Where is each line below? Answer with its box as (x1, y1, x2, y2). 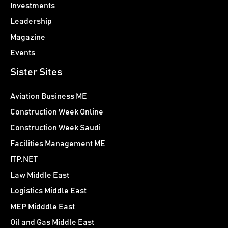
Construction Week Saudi (10, 124, 101, 132)
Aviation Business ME (10, 92, 87, 101)
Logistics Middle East (10, 187, 87, 195)
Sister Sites (10, 67, 62, 78)
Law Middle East (10, 171, 69, 180)
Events (10, 48, 35, 57)
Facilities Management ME (10, 139, 105, 148)
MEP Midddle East (10, 203, 75, 211)
